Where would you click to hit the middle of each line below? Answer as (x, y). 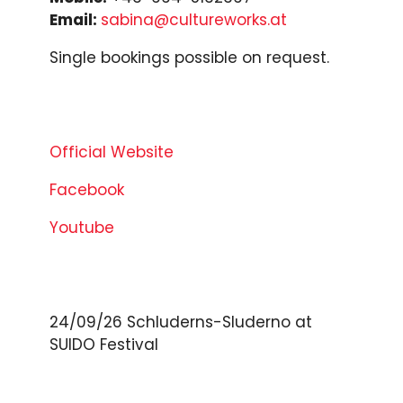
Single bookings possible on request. (189, 57)
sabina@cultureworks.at (194, 19)
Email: (75, 19)
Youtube (82, 227)
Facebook (87, 189)
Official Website (112, 152)
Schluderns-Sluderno (209, 322)
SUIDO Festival (104, 344)
